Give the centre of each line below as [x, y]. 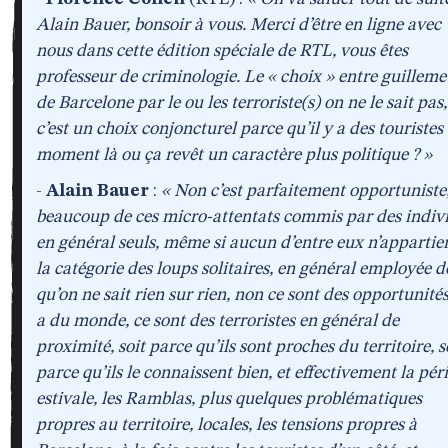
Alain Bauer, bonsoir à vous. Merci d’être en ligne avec [238, 25]
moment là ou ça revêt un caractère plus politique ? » [234, 155]
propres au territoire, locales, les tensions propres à [226, 425]
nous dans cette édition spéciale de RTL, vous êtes [222, 51]
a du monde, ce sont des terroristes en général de [217, 321]
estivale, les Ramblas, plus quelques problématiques [229, 399]
